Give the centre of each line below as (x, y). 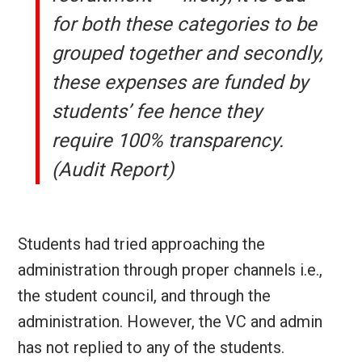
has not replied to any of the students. (151, 347)
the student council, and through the (144, 296)
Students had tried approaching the (141, 244)
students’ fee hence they (157, 112)
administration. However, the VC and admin (170, 322)
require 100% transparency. (168, 141)
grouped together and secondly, (188, 53)
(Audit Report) (113, 170)
